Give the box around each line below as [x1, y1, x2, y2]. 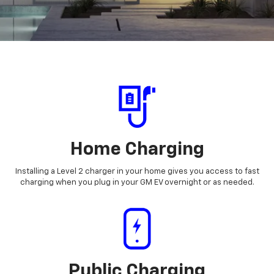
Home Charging [70, 141, 204, 160]
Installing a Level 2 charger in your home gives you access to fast [15, 168, 259, 176]
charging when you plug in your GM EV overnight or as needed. [20, 179, 254, 187]
